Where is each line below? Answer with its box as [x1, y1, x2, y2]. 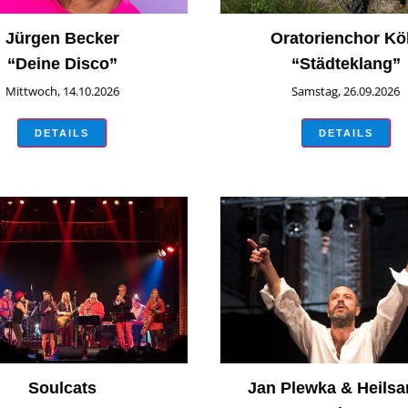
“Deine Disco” [6, 54, 117, 73]
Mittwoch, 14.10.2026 [5, 82, 119, 99]
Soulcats [27, 379, 97, 398]
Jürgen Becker [5, 28, 119, 47]
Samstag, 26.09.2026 [291, 82, 401, 99]
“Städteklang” [291, 54, 401, 73]
